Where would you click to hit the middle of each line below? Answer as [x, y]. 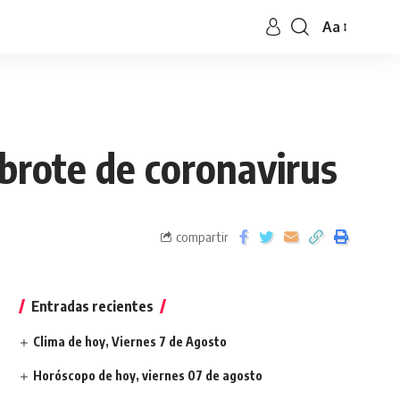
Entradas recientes [92, 306]
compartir [202, 236]
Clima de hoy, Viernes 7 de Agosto [129, 342]
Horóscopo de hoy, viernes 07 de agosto [147, 375]
